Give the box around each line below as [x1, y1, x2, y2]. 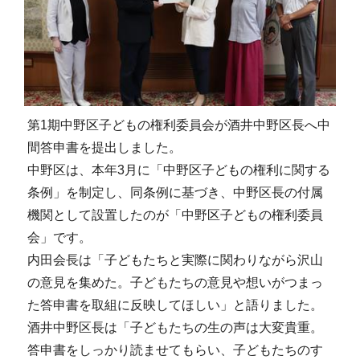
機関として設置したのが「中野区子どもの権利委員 [27, 207, 323, 222]
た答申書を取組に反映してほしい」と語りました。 [27, 297, 323, 312]
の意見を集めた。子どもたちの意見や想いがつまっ [27, 275, 323, 289]
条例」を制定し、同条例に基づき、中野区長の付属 [27, 185, 323, 199]
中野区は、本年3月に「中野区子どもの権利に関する [27, 162, 330, 177]
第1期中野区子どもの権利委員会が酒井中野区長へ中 [27, 117, 330, 132]
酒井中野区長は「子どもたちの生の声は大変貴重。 [27, 320, 323, 334]
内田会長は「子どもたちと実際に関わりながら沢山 [27, 252, 323, 267]
